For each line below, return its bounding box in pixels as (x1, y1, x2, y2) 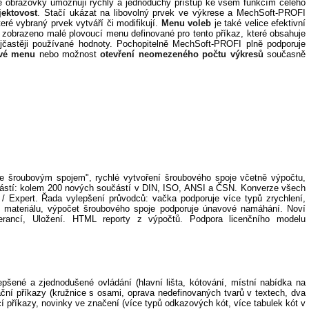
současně (263, 49, 306, 60)
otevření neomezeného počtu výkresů (100, 49, 263, 60)
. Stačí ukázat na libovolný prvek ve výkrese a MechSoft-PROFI (37, 8, 306, 19)
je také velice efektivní (211, 18, 306, 29)
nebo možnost (39, 49, 101, 60)
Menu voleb (158, 18, 212, 29)
